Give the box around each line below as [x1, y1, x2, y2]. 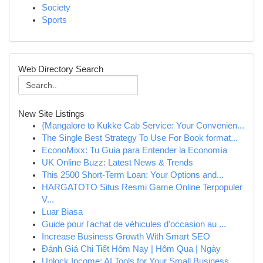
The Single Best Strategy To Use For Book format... [42, 133, 238, 143]
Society [42, 3, 70, 12]
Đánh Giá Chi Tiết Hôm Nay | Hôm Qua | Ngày [42, 244, 221, 254]
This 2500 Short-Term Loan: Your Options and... [42, 170, 224, 180]
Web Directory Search [18, 64, 103, 74]
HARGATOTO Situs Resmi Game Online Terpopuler [42, 183, 242, 192]
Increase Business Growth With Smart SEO [42, 232, 210, 241]
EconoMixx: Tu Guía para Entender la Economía [42, 146, 227, 155]
